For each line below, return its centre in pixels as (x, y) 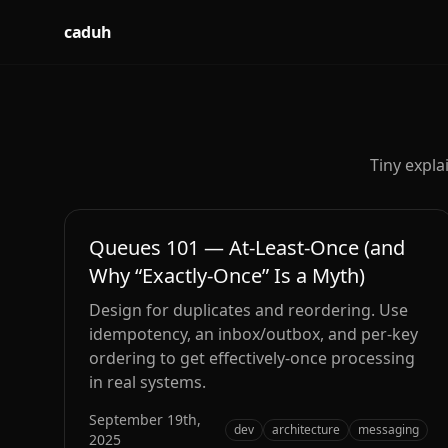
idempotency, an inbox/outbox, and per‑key (253, 334)
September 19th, (145, 419)
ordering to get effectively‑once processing (252, 358)
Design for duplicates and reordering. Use (248, 310)
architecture (306, 429)
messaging (389, 429)
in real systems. (147, 382)
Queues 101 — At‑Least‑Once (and (247, 247)
